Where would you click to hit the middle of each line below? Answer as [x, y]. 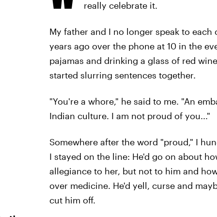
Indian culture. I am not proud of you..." [130, 116]
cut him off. [72, 200]
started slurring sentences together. [122, 75]
